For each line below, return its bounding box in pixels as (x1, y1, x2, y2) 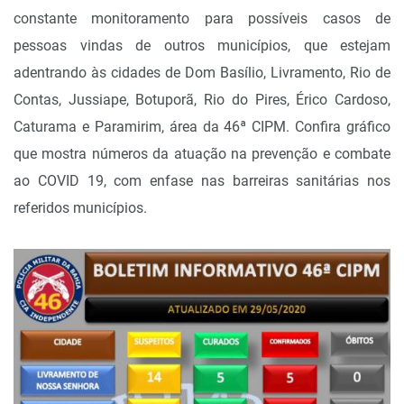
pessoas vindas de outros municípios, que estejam (14, 37, 390, 55)
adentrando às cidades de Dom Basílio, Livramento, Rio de (14, 64, 390, 82)
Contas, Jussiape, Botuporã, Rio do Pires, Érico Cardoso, (14, 91, 390, 109)
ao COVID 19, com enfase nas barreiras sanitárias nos (14, 172, 390, 190)
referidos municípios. (14, 199, 147, 217)
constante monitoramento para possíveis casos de (14, 10, 390, 28)
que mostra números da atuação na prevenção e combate (14, 145, 390, 163)
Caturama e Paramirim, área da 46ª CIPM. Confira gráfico (14, 118, 390, 136)
